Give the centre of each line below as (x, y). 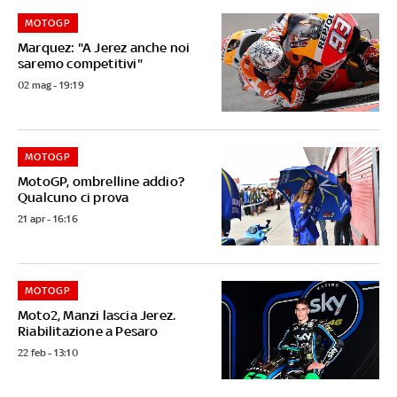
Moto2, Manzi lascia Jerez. (97, 315)
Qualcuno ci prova (74, 197)
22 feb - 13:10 (48, 353)
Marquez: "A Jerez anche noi (104, 47)
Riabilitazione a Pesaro (88, 331)
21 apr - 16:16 (48, 218)
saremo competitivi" (80, 63)
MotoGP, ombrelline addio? (101, 181)
